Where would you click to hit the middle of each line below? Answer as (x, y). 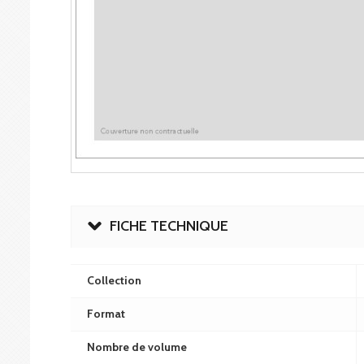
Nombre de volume (137, 347)
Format (106, 314)
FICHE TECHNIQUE (169, 226)
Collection (114, 280)
